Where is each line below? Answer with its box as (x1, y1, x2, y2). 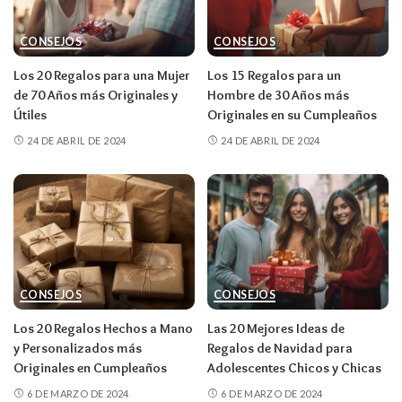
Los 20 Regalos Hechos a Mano (13, 320, 193, 337)
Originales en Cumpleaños (13, 360, 167, 377)
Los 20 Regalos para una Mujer (13, 67, 190, 84)
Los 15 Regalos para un (207, 67, 341, 84)
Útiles (13, 107, 47, 124)
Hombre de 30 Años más (207, 87, 349, 104)
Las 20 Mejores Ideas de (207, 320, 345, 337)
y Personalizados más (13, 340, 142, 357)
